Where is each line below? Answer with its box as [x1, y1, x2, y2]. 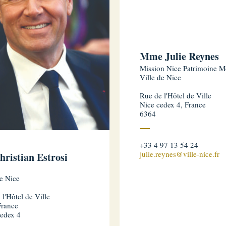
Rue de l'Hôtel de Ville [139, 90, 211, 100]
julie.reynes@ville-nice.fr [139, 148, 219, 159]
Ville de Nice [139, 72, 181, 82]
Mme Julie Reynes [139, 48, 219, 64]
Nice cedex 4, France [139, 99, 206, 109]
